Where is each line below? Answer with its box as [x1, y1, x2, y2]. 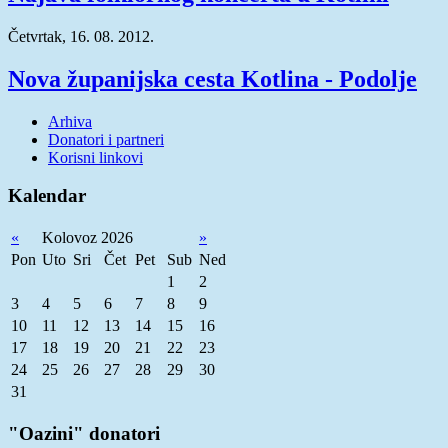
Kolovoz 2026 [42, 228, 133, 246]
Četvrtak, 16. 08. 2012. [8, 27, 154, 45]
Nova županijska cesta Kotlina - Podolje [8, 65, 417, 92]
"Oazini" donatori [8, 422, 160, 444]
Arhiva [48, 112, 92, 130]
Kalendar [8, 185, 86, 207]
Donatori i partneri [48, 130, 164, 148]
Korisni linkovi [48, 148, 143, 166]
